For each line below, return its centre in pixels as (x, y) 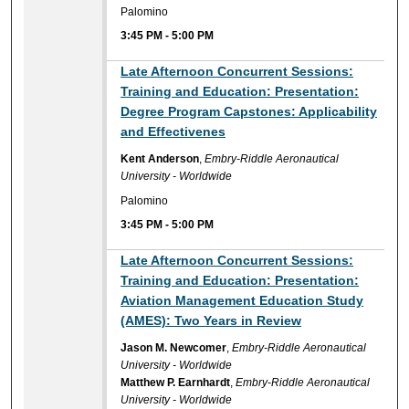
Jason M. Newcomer (174, 348)
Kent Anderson (160, 159)
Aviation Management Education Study (242, 301)
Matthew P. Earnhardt (176, 383)
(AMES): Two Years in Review (211, 321)
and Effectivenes (173, 132)
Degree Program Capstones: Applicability (249, 112)
